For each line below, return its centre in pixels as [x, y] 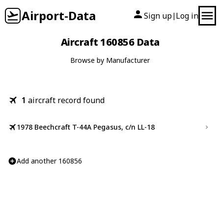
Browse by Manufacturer [110, 60]
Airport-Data [59, 15]
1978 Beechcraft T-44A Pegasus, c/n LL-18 [86, 127]
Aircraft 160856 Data [110, 42]
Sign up [158, 16]
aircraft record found [66, 100]
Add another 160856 [49, 161]
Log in [187, 16]
